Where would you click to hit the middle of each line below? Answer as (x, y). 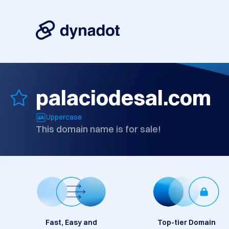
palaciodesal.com (123, 98)
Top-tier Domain (186, 223)
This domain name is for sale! (98, 129)
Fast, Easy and (71, 223)
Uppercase (64, 117)
